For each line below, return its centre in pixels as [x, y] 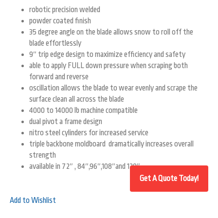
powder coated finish [60, 21]
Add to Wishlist [33, 201]
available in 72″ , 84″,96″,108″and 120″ [85, 167]
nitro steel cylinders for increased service [89, 133]
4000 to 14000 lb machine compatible [83, 111]
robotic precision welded [65, 10]
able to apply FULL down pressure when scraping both [109, 66]
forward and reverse [59, 77]
